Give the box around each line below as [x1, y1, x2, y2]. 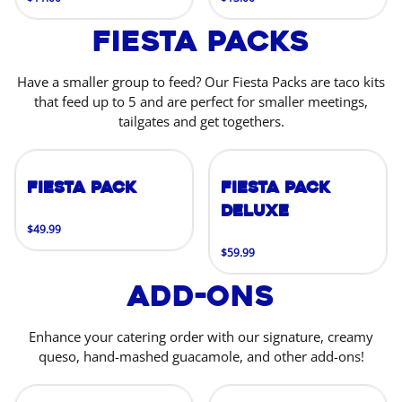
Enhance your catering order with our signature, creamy [29, 328, 373, 345]
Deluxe [221, 200, 289, 222]
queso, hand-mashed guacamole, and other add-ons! [38, 347, 364, 365]
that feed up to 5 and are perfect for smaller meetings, [34, 92, 368, 110]
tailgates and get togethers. [118, 112, 284, 130]
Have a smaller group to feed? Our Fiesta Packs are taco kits [17, 73, 385, 91]
